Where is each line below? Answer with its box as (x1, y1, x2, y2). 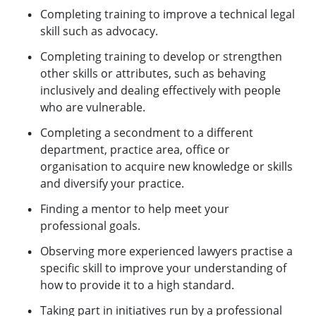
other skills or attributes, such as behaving (39, 65, 266, 81)
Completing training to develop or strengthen (39, 48, 282, 64)
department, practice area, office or (39, 141, 230, 157)
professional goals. (39, 217, 140, 233)
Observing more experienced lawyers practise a (39, 243, 293, 259)
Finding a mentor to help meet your (39, 200, 229, 217)
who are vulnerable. (39, 99, 145, 115)
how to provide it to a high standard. (39, 276, 234, 293)
